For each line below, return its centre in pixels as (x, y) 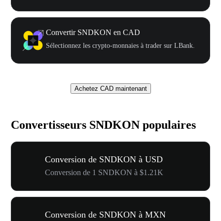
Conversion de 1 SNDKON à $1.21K (104, 172)
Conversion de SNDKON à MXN (105, 214)
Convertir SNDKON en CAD (93, 32)
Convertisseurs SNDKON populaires (103, 125)
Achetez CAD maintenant (110, 88)
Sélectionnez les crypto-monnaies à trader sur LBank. (120, 45)
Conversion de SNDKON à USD (104, 159)
